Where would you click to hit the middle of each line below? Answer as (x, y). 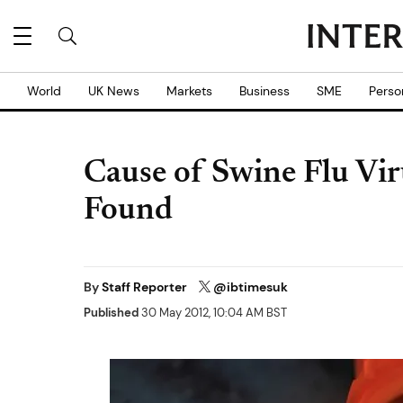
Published (111, 313)
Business (264, 91)
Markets (189, 91)
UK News (114, 91)
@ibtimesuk (251, 287)
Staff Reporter (146, 287)
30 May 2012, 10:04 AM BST (213, 313)
